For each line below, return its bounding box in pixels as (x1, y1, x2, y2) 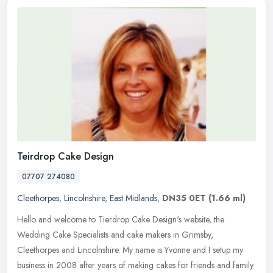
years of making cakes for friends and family (97, 259, 253, 272)
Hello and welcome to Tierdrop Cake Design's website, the (17, 213, 224, 226)
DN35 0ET (162, 192, 206, 205)
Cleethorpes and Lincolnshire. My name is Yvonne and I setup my (17, 244, 243, 257)
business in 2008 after (17, 259, 95, 272)
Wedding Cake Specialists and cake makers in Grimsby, (17, 229, 213, 241)
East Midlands (110, 192, 157, 205)
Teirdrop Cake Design (17, 149, 114, 164)
